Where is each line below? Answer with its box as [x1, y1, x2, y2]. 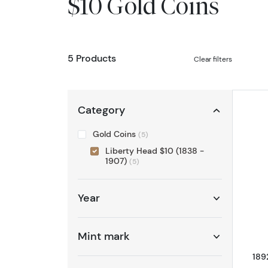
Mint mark [78, 229, 130, 243]
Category [78, 103, 125, 117]
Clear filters [194, 54, 233, 63]
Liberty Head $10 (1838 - [105, 145, 204, 156]
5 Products [67, 52, 116, 64]
